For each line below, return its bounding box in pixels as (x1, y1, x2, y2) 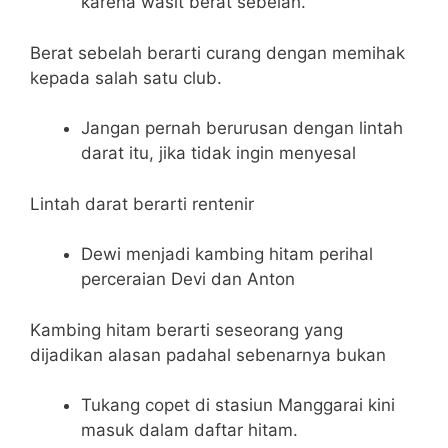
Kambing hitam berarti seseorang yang (30, 319, 343, 340)
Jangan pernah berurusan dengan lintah (81, 118, 403, 139)
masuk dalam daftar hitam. (81, 420, 298, 441)
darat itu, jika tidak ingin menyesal (81, 143, 356, 164)
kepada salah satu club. (30, 67, 222, 88)
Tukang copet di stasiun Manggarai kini (81, 395, 395, 416)
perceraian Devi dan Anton (81, 269, 295, 290)
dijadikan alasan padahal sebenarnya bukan (30, 344, 386, 365)
